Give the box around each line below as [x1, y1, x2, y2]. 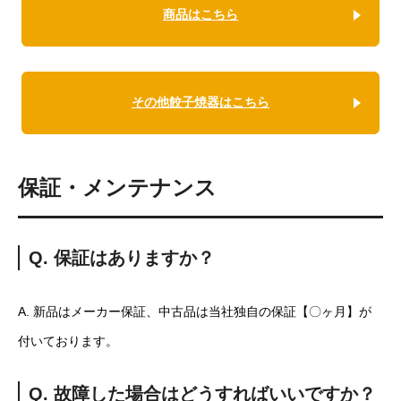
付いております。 [18, 333, 118, 348]
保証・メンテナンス [18, 175, 217, 200]
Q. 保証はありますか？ [29, 247, 215, 268]
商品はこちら [163, 7, 238, 22]
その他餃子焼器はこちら [132, 95, 269, 110]
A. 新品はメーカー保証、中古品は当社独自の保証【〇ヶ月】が [18, 303, 371, 319]
